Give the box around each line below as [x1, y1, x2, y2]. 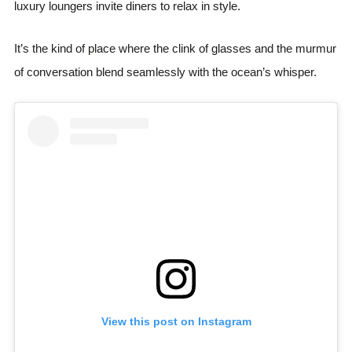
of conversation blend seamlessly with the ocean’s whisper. [14, 64, 317, 79]
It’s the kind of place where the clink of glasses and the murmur [14, 41, 337, 55]
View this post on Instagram [101, 315, 251, 328]
